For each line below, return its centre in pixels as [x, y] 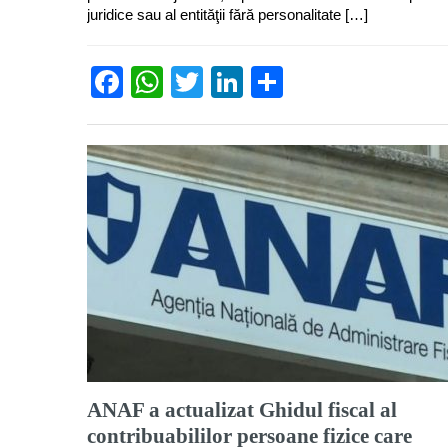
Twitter [250, 81]
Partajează [360, 81]
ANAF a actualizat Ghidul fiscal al [242, 409]
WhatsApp [237, 81]
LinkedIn [304, 81]
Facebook [194, 81]
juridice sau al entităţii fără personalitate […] [227, 14]
